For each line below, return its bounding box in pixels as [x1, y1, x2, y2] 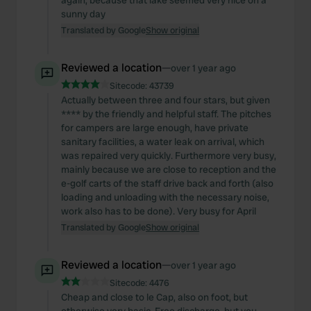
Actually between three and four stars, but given [61, 94, 270, 106]
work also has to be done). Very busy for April [61, 205, 256, 217]
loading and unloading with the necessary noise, [61, 191, 269, 203]
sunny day [61, 8, 106, 20]
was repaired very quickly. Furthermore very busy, [61, 149, 276, 162]
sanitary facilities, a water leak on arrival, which [61, 135, 264, 148]
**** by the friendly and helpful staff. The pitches [61, 108, 271, 120]
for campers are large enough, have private [61, 121, 249, 134]
